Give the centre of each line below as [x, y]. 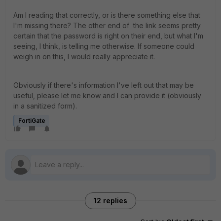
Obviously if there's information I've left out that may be [104, 85]
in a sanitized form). [45, 106]
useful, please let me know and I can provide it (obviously [107, 95]
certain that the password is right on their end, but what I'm [108, 36]
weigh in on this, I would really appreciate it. [84, 56]
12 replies [110, 201]
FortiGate [32, 121]
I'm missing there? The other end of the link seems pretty [107, 25]
